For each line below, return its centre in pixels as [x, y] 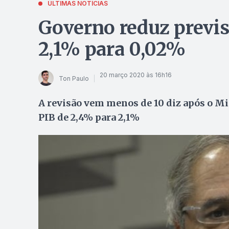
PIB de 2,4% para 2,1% [89, 117]
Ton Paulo [74, 78]
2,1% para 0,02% [112, 49]
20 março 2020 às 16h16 [135, 75]
